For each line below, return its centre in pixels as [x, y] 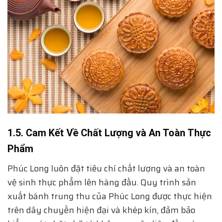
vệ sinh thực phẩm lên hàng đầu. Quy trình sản [102, 182]
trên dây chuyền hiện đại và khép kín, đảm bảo [101, 210]
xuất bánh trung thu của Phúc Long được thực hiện [110, 196]
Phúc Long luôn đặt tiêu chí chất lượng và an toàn [106, 168]
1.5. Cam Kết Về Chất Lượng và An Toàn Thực [109, 133]
